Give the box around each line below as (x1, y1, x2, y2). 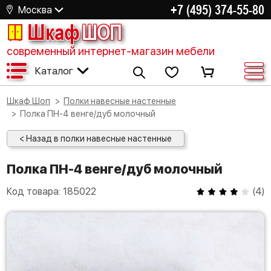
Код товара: (7, 186, 63, 197)
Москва (18, 4, 52, 16)
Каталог (34, 64, 73, 77)
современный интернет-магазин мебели (7, 45, 215, 57)
